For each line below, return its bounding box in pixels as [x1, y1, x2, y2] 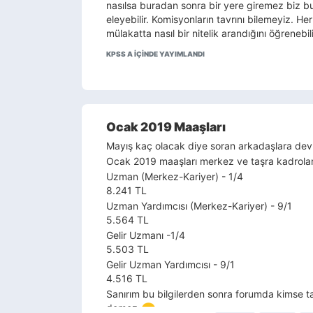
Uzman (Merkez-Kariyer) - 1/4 [106, 170, 243, 182]
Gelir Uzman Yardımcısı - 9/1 [106, 259, 235, 270]
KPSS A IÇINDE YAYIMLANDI [106, 50, 205, 58]
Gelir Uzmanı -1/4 [106, 229, 185, 241]
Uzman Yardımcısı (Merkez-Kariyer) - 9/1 [106, 200, 292, 212]
